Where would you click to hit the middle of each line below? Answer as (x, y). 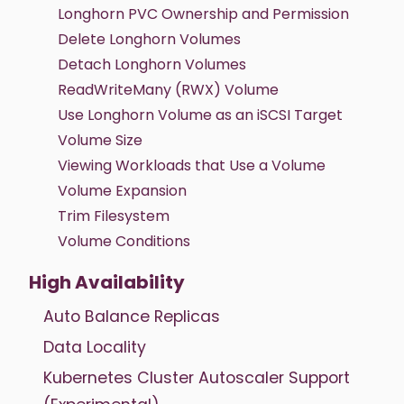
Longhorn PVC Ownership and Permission (203, 14)
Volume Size (100, 140)
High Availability (107, 282)
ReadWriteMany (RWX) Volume (168, 90)
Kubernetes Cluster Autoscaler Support (197, 378)
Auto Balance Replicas (132, 317)
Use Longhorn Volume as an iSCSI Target (200, 115)
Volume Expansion (122, 191)
